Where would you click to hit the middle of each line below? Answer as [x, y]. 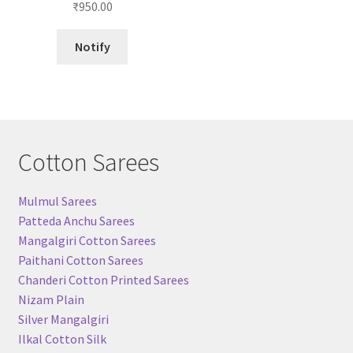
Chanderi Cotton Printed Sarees [103, 279]
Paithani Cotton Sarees [80, 260]
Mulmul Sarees [57, 201]
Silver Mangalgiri [63, 319]
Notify [92, 47]
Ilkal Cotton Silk [62, 338]
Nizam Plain [51, 299]
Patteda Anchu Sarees [76, 220]
